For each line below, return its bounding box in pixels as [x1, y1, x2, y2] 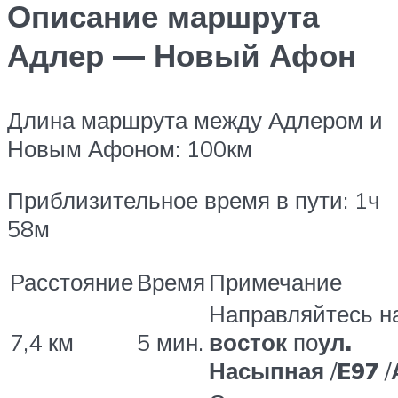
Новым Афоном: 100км [7, 134, 252, 163]
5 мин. [137, 328, 203, 357]
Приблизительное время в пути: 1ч [7, 185, 380, 214]
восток [209, 328, 287, 357]
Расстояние [10, 267, 133, 297]
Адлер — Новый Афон [7, 36, 356, 75]
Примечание [209, 267, 342, 297]
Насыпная [209, 356, 324, 386]
